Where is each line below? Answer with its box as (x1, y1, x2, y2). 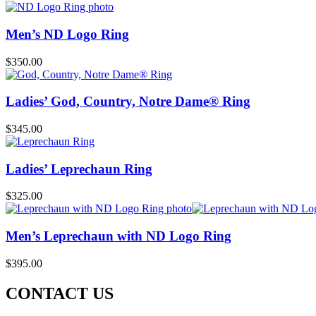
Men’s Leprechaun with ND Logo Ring (6, 229, 231, 244)
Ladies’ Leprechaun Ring (6, 161, 152, 176)
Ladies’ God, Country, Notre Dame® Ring (6, 94, 250, 109)
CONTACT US (6, 284, 114, 303)
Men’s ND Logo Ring (6, 26, 129, 42)
